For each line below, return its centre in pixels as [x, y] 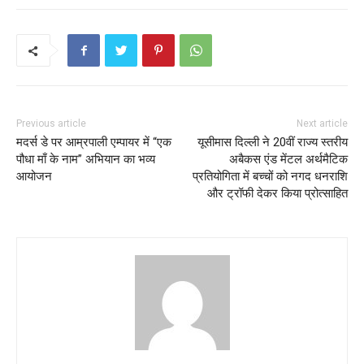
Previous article [51, 124]
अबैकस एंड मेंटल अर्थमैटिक [288, 160]
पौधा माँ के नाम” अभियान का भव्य [86, 160]
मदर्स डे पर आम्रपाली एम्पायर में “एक [94, 143]
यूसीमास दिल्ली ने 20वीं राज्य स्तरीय [272, 143]
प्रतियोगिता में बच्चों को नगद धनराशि [270, 177]
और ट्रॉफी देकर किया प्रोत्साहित [277, 194]
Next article [322, 124]
